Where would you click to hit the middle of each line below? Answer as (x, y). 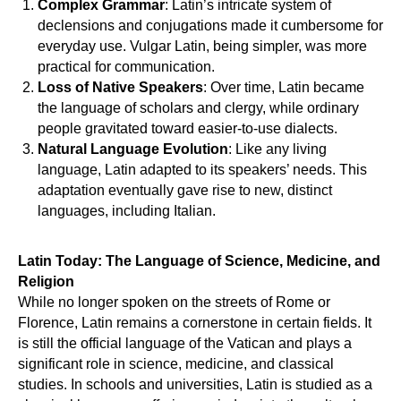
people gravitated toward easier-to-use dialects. (188, 128)
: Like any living (277, 149)
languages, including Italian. (127, 211)
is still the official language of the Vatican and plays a (185, 343)
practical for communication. (126, 67)
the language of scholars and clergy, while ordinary (198, 108)
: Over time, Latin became (284, 87)
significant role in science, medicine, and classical (176, 364)
